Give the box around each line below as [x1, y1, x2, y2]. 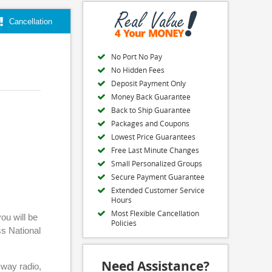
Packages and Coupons [111, 118, 189, 128]
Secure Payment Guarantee [111, 172, 205, 182]
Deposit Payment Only [111, 78, 186, 88]
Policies [111, 218, 137, 228]
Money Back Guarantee [111, 92, 191, 101]
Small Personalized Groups [111, 158, 202, 168]
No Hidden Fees [111, 65, 165, 75]
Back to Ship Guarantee [111, 105, 191, 115]
